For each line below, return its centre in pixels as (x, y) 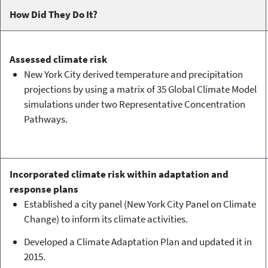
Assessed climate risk (58, 60)
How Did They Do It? (53, 15)
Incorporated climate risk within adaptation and (119, 174)
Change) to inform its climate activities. (106, 219)
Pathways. (45, 119)
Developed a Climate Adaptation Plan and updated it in (138, 242)
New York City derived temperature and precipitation (133, 74)
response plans (44, 189)
